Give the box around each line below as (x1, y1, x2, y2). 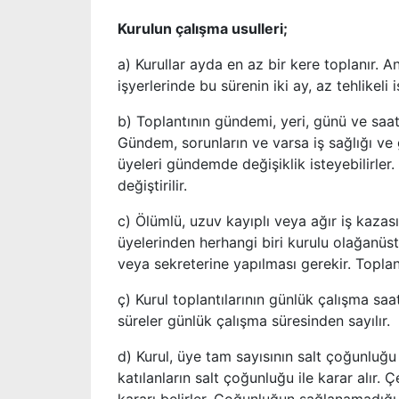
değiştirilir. (118, 176, 187, 195)
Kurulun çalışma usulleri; (118, 20, 288, 38)
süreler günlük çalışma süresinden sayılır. (118, 312, 390, 330)
